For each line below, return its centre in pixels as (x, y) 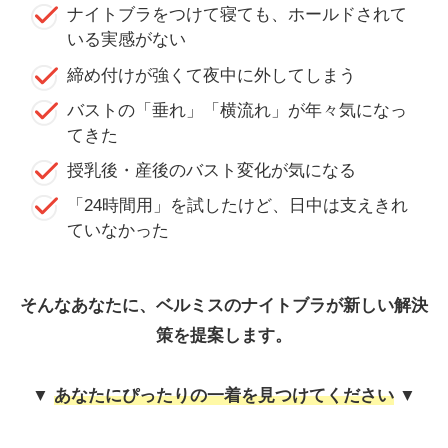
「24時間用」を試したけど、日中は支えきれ (237, 206)
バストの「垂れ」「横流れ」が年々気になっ (237, 110)
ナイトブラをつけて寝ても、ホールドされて (237, 15)
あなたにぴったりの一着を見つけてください (224, 396)
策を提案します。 (224, 335)
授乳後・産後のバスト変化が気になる (211, 170)
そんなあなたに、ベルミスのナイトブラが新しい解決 (224, 305)
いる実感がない (126, 40)
